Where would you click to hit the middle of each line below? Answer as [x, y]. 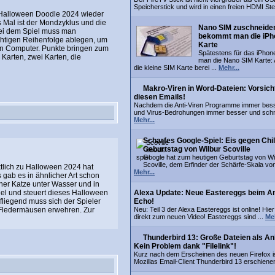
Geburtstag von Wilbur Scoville [197, 149]
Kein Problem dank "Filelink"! [185, 246]
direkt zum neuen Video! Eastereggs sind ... [199, 217]
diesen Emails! [160, 97]
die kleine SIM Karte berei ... [176, 68]
